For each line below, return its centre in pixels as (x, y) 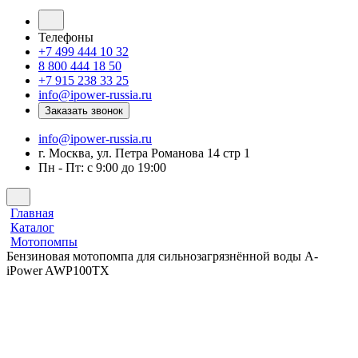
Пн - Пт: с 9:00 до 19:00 (102, 167)
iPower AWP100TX (58, 270)
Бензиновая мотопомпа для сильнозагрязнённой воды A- (162, 256)
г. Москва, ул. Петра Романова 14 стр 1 (144, 153)
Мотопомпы (44, 242)
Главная (32, 213)
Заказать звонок (84, 111)
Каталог (32, 227)
